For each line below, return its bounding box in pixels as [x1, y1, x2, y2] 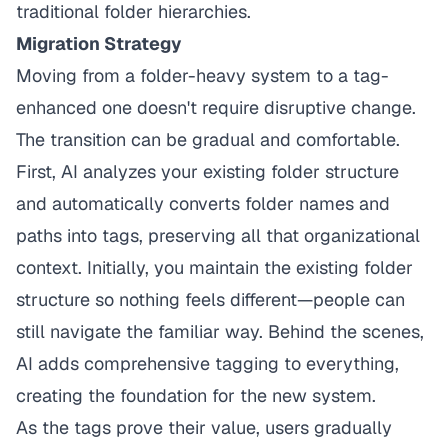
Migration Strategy [16, 32, 182, 55]
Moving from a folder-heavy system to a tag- [16, 64, 389, 87]
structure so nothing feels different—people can [16, 288, 405, 311]
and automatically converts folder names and [16, 192, 390, 215]
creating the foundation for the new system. [16, 384, 376, 407]
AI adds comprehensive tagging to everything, [16, 352, 399, 375]
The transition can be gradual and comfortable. [16, 128, 400, 151]
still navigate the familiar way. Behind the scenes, [16, 320, 424, 343]
